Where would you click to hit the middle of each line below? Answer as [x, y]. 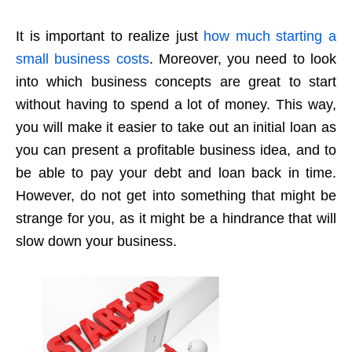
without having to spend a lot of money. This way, [176, 104]
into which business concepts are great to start [176, 81]
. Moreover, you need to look [243, 59]
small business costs [82, 59]
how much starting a [270, 36]
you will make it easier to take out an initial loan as [176, 127]
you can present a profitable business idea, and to [176, 150]
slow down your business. [96, 241]
